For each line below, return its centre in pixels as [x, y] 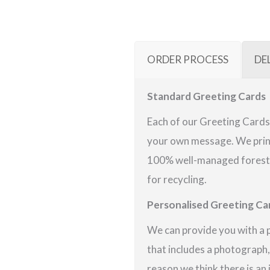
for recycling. [177, 179]
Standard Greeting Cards [206, 96]
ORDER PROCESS [187, 59]
